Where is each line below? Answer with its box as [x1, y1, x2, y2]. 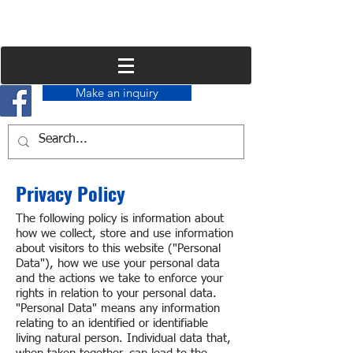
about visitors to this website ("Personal [16, 243, 221, 255]
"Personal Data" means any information [16, 303, 220, 314]
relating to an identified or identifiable [16, 318, 208, 329]
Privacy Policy [16, 179, 125, 207]
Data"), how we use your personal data [16, 258, 220, 269]
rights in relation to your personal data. [16, 288, 217, 299]
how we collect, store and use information [16, 228, 233, 240]
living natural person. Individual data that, [16, 333, 231, 344]
